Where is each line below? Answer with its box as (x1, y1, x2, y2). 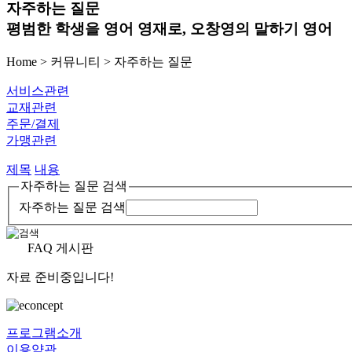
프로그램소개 (6, 325, 82, 339)
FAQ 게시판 (27, 240, 93, 255)
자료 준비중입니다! (6, 269, 114, 284)
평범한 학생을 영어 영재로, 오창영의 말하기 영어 (6, 20, 332, 38)
